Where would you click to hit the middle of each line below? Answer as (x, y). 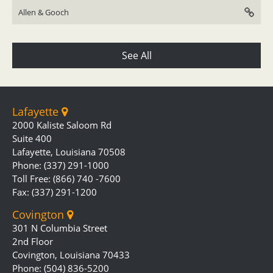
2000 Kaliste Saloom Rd (62, 125)
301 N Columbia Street (60, 228)
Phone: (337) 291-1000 (61, 165)
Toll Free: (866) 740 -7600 (66, 179)
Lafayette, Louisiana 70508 (69, 152)
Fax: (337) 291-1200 (55, 192)
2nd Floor (33, 241)
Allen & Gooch (44, 12)
